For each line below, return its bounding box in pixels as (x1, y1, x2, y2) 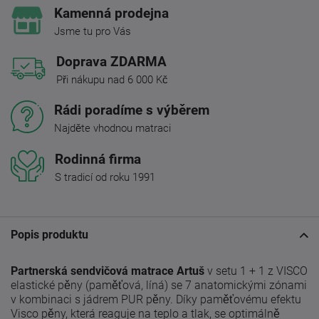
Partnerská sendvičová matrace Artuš (11, 264, 204, 278)
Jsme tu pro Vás (54, 25, 131, 38)
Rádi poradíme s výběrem (54, 102, 209, 119)
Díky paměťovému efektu (173, 293, 301, 307)
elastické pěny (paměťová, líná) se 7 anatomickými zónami (11, 278, 307, 293)
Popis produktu (11, 228, 88, 242)
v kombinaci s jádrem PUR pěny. (11, 293, 173, 307)
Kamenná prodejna (54, 5, 169, 22)
